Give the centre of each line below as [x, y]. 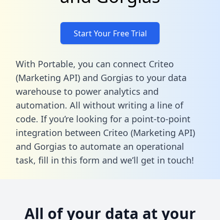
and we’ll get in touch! [147, 160]
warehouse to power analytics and [87, 91]
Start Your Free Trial [110, 33]
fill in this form [69, 160]
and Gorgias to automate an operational [100, 146]
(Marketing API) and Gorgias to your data [101, 77]
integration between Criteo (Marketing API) [105, 132]
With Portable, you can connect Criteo [95, 64]
